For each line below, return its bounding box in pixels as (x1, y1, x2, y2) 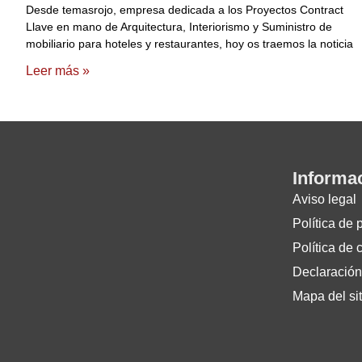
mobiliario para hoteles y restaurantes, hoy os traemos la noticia (26, 37, 353, 51)
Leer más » (26, 64, 90, 78)
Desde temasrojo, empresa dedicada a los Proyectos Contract (26, 3, 343, 17)
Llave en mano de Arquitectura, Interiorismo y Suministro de (26, 20, 332, 34)
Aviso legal (293, 192, 356, 207)
